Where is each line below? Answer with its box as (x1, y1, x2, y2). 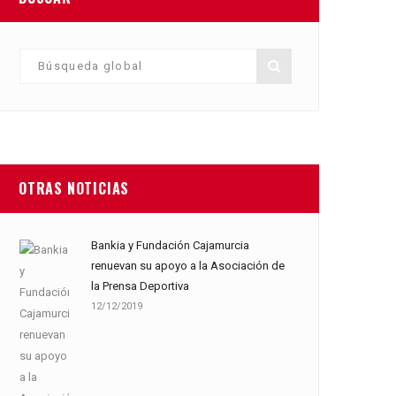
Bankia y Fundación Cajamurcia (91, 239, 249, 252)
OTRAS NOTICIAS (19, 178, 130, 199)
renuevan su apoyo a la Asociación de (91, 259, 285, 272)
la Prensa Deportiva (91, 279, 189, 293)
